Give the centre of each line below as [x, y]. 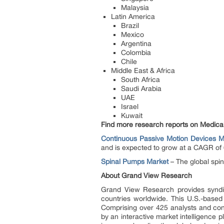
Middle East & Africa [143, 70]
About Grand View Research [146, 175]
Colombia [136, 52]
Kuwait [132, 115]
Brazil [130, 25]
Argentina [136, 43]
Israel [130, 106]
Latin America [133, 16]
